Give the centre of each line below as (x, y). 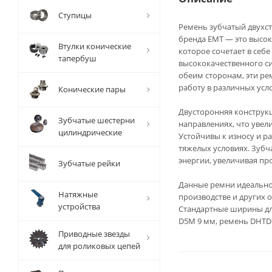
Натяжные (78, 194)
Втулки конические (95, 46)
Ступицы (75, 15)
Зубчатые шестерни (97, 120)
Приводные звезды (94, 234)
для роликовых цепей (99, 246)
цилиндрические (90, 132)
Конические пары (92, 89)
